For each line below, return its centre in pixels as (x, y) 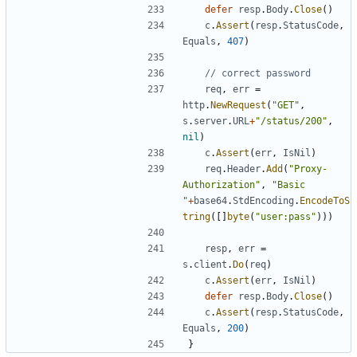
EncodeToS (325, 201)
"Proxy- (308, 169)
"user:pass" (286, 217)
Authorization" (222, 185)
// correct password (258, 74)
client (210, 265)
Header (244, 169)
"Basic (288, 185)
